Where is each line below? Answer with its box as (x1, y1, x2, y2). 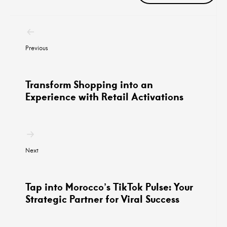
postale (25, 30, 72, 49)
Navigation (25, 14, 96, 32)
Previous (25, 44, 48, 52)
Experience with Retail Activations (25, 90, 186, 103)
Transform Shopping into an (25, 78, 153, 91)
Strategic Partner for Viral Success (25, 193, 179, 206)
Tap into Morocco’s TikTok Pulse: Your (25, 180, 193, 194)
